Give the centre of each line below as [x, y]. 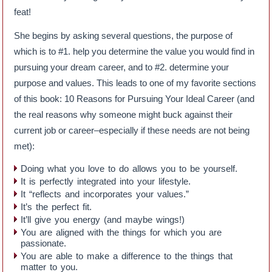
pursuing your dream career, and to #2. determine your [122, 67]
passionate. [44, 243]
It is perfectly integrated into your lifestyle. [106, 181]
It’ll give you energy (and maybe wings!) [103, 219]
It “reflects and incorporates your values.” [105, 194]
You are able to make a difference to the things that [127, 256]
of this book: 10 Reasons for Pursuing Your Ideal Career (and [134, 98]
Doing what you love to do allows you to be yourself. [129, 168]
